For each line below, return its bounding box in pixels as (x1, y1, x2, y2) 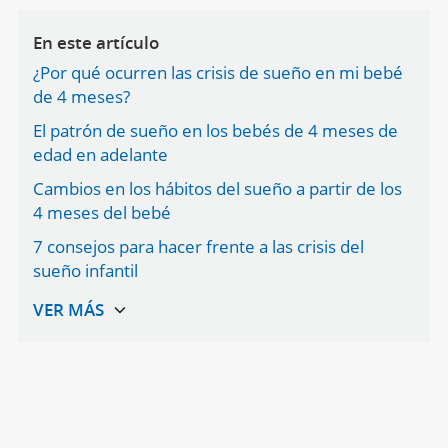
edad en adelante (32, 143, 168, 166)
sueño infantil (32, 259, 138, 282)
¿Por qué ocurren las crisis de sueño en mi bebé (32, 61, 403, 84)
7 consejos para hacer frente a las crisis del (32, 235, 364, 258)
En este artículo (32, 31, 159, 54)
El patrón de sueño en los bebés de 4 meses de (32, 119, 398, 142)
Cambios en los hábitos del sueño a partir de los (32, 177, 402, 200)
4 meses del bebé (32, 201, 171, 224)
